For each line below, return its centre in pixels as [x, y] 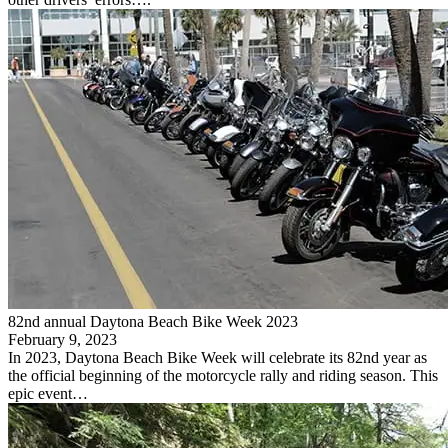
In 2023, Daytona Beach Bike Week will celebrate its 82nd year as [217, 357]
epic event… [48, 393]
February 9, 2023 [62, 339]
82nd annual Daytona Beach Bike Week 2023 [153, 321]
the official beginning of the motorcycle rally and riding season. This [223, 375]
